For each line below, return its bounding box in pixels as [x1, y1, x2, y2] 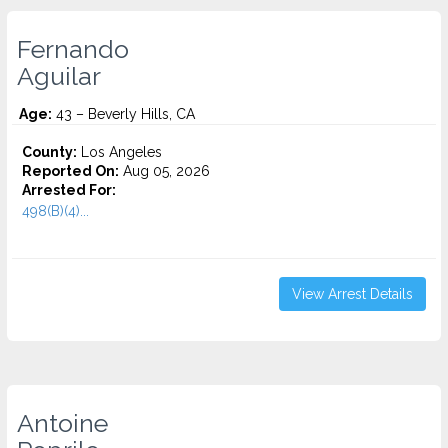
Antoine [17, 408, 108, 438]
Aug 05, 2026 [119, 163, 210, 179]
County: [22, 144, 77, 160]
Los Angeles [77, 144, 162, 160]
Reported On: [22, 163, 119, 179]
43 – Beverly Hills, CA [52, 106, 195, 122]
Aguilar [17, 61, 101, 91]
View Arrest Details [292, 286, 413, 302]
